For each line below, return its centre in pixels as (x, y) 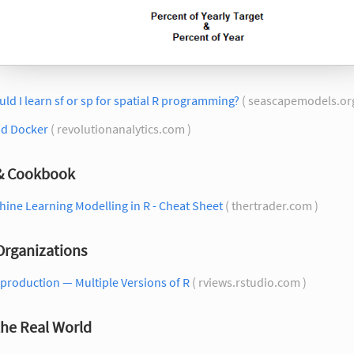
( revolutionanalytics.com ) (121, 128)
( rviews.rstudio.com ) (249, 282)
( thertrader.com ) (272, 205)
